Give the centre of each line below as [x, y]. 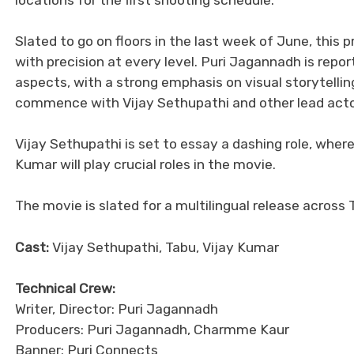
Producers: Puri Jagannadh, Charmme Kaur [152, 329]
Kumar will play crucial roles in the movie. [145, 165]
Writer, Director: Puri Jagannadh [117, 309]
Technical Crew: [65, 288]
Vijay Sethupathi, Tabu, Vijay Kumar [164, 247]
